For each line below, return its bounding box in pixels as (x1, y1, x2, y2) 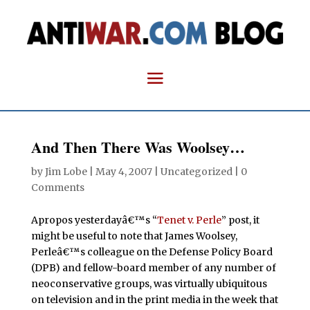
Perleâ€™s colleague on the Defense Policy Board (30, 245, 273, 258)
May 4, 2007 (95, 165, 152, 178)
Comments (30, 181, 84, 194)
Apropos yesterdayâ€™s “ (30, 213, 157, 226)
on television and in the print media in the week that (30, 293, 278, 306)
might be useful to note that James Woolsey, (30, 229, 237, 242)
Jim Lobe (44, 165, 87, 178)
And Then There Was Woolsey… (30, 135, 245, 158)
